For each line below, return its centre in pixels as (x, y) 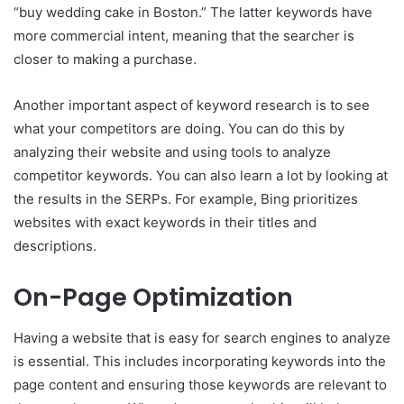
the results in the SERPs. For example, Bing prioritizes (186, 199)
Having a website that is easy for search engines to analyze (202, 337)
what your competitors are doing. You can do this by (179, 129)
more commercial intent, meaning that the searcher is (184, 36)
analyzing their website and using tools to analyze (172, 152)
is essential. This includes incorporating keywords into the (200, 361)
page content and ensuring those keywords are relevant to (200, 384)
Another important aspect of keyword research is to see (192, 106)
